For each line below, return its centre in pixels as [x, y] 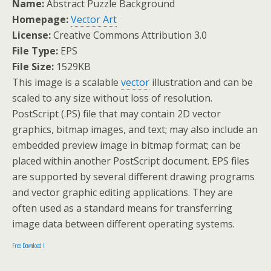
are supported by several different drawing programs [133, 176]
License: [31, 35]
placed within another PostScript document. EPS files [131, 161]
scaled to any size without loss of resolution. [112, 98]
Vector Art [94, 19]
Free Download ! [28, 245]
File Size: [33, 66]
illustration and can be [201, 82]
